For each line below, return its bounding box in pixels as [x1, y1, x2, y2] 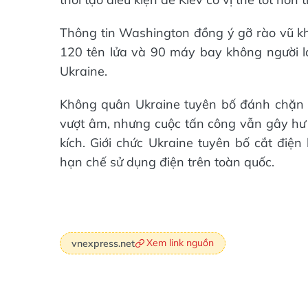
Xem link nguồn [146, 236, 214, 249]
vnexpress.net [71, 236, 135, 250]
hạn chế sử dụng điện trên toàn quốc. [60, 154, 274, 170]
